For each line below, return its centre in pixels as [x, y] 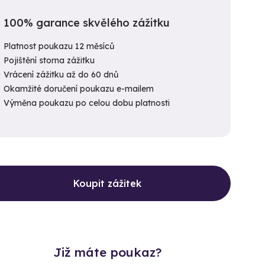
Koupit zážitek [107, 184]
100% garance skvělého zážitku [87, 23]
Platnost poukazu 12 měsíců [59, 46]
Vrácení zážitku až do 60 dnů [61, 75]
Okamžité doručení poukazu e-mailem [79, 89]
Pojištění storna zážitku [49, 61]
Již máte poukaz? [107, 252]
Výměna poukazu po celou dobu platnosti [87, 103]
